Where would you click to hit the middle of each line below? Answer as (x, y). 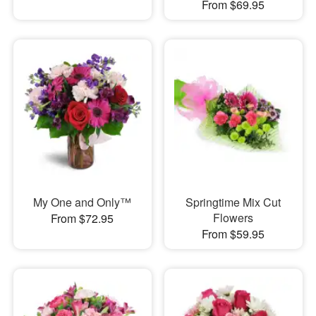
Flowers (233, 218)
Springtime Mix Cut (233, 202)
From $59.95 (233, 234)
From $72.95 (83, 219)
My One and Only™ (83, 202)
